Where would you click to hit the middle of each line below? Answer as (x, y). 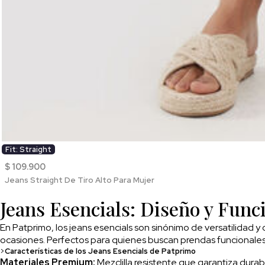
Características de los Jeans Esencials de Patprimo (100, 251)
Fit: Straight (28, 150)
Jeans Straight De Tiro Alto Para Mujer (79, 180)
